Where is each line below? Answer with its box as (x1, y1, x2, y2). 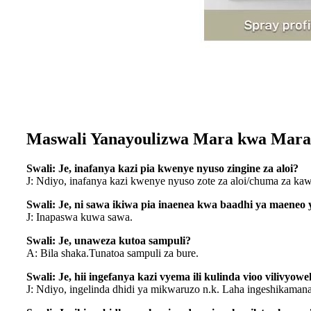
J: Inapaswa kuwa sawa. (26, 211, 133, 224)
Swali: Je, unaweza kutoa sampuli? (26, 235, 191, 247)
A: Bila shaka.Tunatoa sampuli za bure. (26, 247, 199, 260)
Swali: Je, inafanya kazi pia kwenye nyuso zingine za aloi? (26, 162, 299, 175)
